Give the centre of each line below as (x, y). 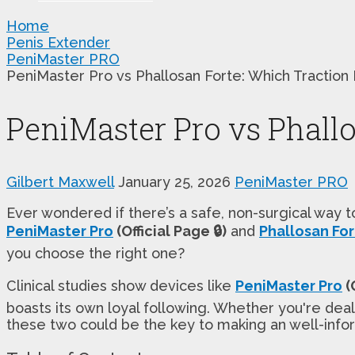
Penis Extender (58, 42)
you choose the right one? (95, 253)
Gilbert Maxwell (60, 181)
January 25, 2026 (174, 181)
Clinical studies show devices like (121, 285)
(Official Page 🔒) (170, 231)
